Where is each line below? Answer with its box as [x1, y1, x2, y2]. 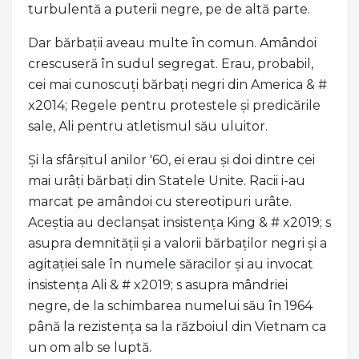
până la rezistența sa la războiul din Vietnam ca [28, 319, 326, 335]
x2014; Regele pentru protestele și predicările [28, 98, 321, 114]
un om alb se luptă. [28, 340, 151, 356]
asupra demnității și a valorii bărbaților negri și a [28, 236, 327, 252]
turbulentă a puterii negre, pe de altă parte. [28, 2, 310, 18]
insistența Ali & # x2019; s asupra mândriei [28, 277, 288, 293]
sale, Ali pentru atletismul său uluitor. [28, 119, 271, 135]
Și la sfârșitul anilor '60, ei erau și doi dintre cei [28, 152, 315, 168]
